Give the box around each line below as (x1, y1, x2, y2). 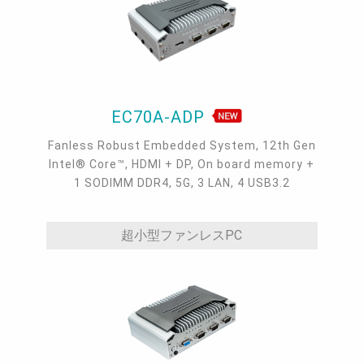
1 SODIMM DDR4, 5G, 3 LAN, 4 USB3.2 (73, 175, 290, 189)
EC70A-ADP (110, 106, 210, 127)
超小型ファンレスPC (121, 227, 243, 243)
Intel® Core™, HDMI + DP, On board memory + (49, 157, 315, 171)
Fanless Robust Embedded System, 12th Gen (47, 138, 316, 152)
